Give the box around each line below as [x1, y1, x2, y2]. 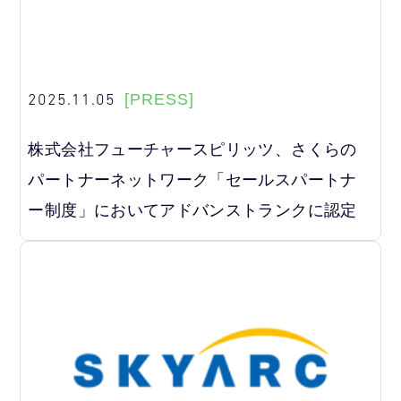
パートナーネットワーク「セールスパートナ [28, 171, 357, 190]
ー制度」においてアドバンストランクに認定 [28, 201, 357, 220]
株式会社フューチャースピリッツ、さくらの [28, 141, 357, 159]
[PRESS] [124, 90, 195, 109]
